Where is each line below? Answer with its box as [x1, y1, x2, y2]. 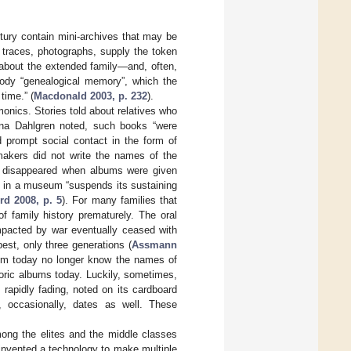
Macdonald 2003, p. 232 [34, 89, 147, 102]
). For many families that [62, 194, 178, 206]
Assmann [132, 238, 177, 251]
